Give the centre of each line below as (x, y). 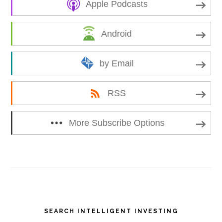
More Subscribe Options (116, 123)
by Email (116, 63)
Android (116, 33)
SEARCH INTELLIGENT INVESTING (111, 211)
